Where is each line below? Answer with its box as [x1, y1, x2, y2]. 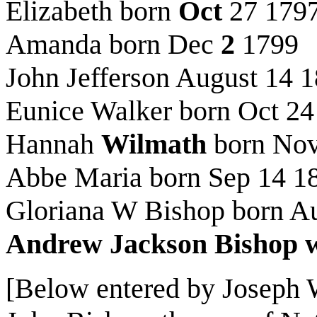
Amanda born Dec [6, 28, 221, 60]
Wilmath [101, 128, 207, 160]
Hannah [6, 128, 101, 160]
